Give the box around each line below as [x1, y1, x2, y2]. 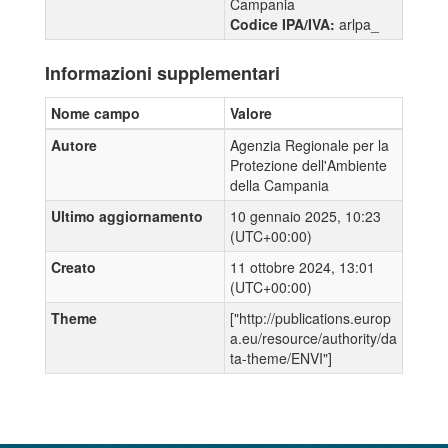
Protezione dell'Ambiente [230, 154, 387, 175]
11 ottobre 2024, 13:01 [230, 256, 375, 277]
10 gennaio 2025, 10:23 [230, 205, 381, 226]
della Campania [230, 174, 329, 195]
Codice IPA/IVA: [230, 13, 339, 34]
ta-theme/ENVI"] [230, 347, 332, 368]
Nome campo [51, 102, 140, 123]
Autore [51, 134, 97, 155]
